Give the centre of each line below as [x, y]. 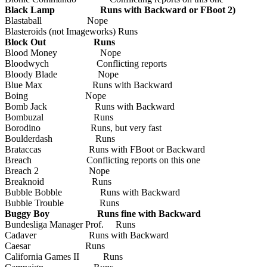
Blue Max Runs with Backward [89, 85]
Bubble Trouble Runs [62, 203]
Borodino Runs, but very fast [83, 128]
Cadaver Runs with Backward [87, 235]
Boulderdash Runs [60, 138]
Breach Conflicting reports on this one [103, 160]
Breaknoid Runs [58, 181]
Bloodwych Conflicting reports [86, 63]
